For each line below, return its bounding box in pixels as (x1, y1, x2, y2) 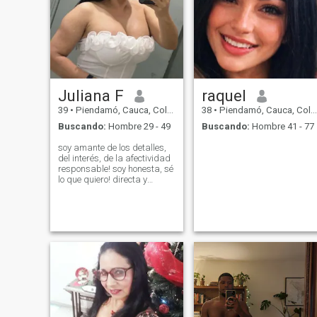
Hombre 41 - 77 (249, 120, 314, 132)
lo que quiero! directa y (57, 173, 113, 185)
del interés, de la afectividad (57, 152, 171, 163)
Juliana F (57, 86, 124, 105)
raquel (201, 86, 246, 105)
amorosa (57, 184, 94, 195)
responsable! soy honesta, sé (57, 163, 173, 174)
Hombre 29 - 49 (105, 120, 171, 132)
